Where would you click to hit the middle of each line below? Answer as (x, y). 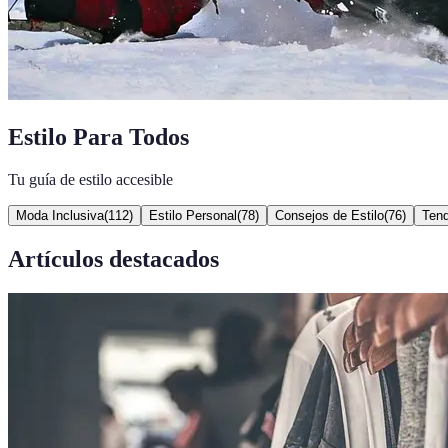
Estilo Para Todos (98, 136)
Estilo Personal (193, 215)
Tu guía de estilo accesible (90, 179)
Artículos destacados (113, 258)
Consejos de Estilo (329, 215)
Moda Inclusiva (60, 215)
